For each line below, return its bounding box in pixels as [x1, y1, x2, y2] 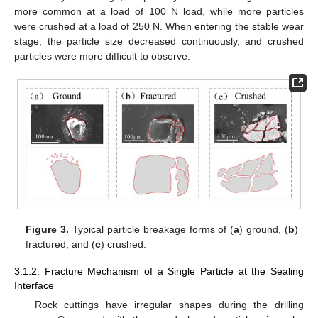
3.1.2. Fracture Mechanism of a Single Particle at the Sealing [14, 265, 304, 277]
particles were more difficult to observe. [14, 50, 190, 62]
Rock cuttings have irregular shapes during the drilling [34, 298, 304, 310]
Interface [14, 279, 54, 291]
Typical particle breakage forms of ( [69, 223, 234, 235]
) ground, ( [239, 223, 288, 235]
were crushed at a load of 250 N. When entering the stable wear [14, 20, 304, 32]
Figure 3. [26, 223, 70, 235]
